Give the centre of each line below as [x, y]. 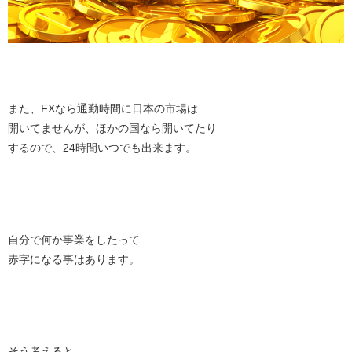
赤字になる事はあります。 [74, 259]
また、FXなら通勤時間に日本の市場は [103, 108]
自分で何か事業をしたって [74, 239]
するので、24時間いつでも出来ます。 [102, 147]
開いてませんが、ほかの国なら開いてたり [112, 128]
